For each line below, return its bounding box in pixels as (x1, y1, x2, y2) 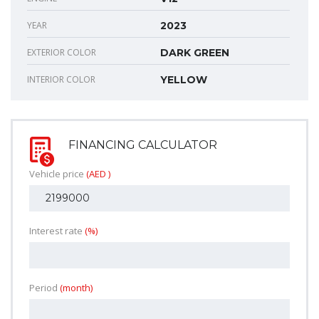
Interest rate (29, 224, 85, 237)
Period (29, 281, 60, 294)
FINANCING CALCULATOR (68, 137, 217, 152)
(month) (60, 281, 93, 294)
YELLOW (160, 73, 207, 86)
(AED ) (86, 167, 110, 180)
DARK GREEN (160, 46, 229, 59)
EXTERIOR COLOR (27, 46, 96, 58)
